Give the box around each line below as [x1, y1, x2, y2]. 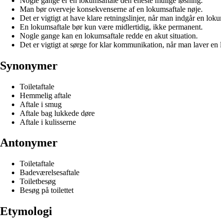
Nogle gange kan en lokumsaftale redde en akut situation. [20, 31, 198, 40]
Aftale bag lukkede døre [20, 109, 95, 117]
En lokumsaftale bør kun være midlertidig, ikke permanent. [20, 22, 203, 31]
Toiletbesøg [20, 177, 56, 186]
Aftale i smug [20, 100, 62, 109]
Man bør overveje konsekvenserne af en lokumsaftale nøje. [20, 4, 203, 13]
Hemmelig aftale [20, 91, 71, 100]
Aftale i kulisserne [20, 117, 76, 126]
